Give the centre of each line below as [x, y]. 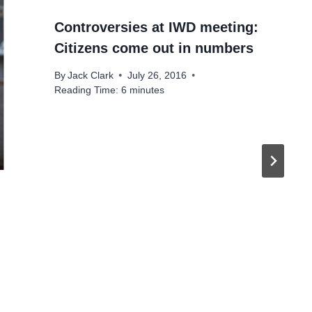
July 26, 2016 [157, 75]
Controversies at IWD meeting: [156, 28]
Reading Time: [86, 90]
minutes [147, 90]
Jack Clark [90, 75]
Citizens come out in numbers [154, 48]
